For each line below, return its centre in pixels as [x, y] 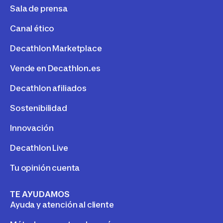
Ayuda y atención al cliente [62, 204]
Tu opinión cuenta [45, 167]
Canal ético [32, 28]
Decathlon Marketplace [56, 48]
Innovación [32, 128]
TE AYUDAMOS [40, 194]
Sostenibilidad [39, 108]
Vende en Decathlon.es [55, 68]
